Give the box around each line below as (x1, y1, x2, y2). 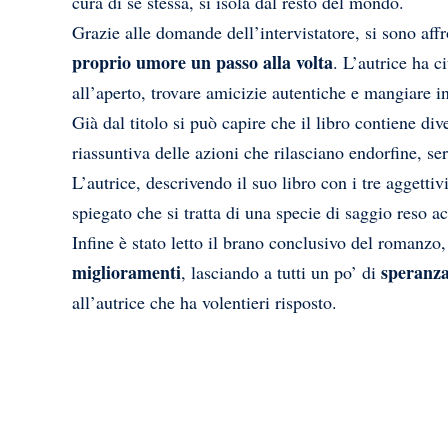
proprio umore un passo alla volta (72, 49, 333, 76)
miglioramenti (72, 259, 181, 286)
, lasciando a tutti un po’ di (181, 260, 381, 285)
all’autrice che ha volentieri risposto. (72, 290, 337, 315)
